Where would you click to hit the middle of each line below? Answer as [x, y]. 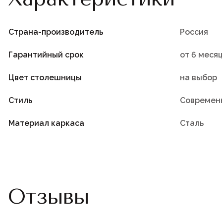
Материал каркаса [46, 123]
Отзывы [49, 196]
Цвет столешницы [45, 77]
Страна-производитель [56, 32]
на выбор [198, 77]
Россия [194, 32]
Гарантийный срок [46, 55]
